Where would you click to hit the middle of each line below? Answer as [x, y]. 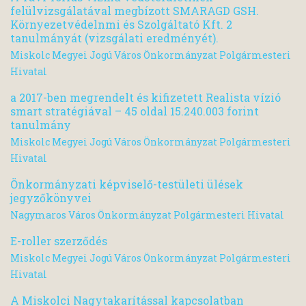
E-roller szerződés [59, 241]
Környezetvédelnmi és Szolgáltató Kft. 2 [121, 24]
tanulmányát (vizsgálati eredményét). [114, 38]
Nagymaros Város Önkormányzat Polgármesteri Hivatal [147, 215]
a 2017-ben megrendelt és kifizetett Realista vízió [145, 97]
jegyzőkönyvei [51, 197]
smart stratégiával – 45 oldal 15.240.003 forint [135, 111]
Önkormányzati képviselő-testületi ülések [127, 184]
